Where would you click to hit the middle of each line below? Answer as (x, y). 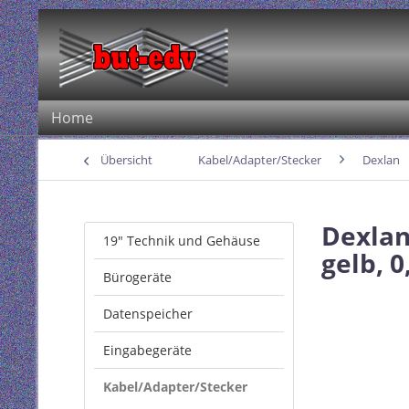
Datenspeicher (148, 314)
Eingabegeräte (147, 350)
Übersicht (126, 160)
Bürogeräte (137, 277)
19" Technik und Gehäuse (182, 241)
